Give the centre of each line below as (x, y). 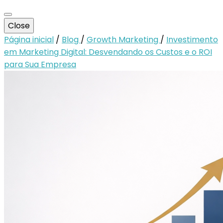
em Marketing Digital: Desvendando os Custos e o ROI (108, 52)
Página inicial (29, 40)
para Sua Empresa (40, 64)
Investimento (192, 40)
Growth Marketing (123, 40)
